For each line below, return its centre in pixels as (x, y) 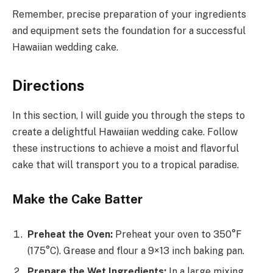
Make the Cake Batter (77, 199)
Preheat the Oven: (70, 234)
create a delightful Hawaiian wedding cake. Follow (125, 132)
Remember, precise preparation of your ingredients (129, 15)
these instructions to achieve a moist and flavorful (126, 149)
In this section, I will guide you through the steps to (129, 116)
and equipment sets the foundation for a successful (129, 31)
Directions (48, 86)
